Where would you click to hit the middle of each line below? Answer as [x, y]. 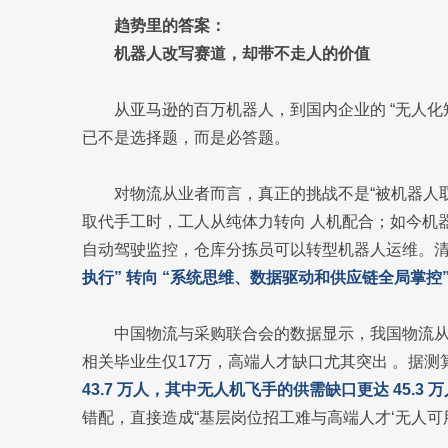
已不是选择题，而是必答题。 [186, 137]
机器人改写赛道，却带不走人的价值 [242, 53]
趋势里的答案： [170, 25]
